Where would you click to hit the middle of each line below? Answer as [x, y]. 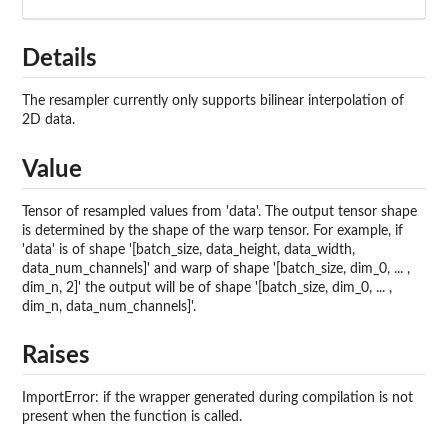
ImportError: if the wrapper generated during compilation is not [217, 398]
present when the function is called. [132, 417]
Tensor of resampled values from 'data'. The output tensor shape [219, 211]
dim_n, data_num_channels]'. [109, 306]
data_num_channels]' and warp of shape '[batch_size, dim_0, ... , [216, 268]
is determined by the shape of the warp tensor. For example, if [212, 230]
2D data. [48, 120]
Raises [56, 356]
